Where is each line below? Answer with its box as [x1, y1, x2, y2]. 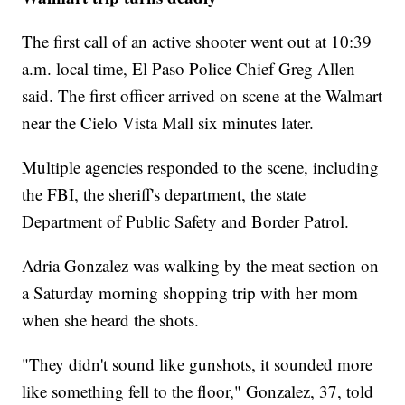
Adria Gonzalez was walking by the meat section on [22, 254, 380, 278]
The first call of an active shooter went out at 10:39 [22, 30, 372, 53]
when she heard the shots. [22, 308, 200, 332]
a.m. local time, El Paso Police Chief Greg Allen [22, 57, 356, 80]
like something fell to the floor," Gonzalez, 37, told [22, 380, 374, 403]
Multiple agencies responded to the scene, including [22, 155, 380, 179]
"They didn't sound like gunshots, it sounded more [22, 353, 373, 376]
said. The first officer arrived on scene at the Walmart [22, 84, 383, 108]
